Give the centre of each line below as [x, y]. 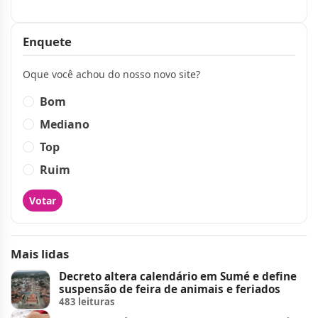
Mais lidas [40, 253]
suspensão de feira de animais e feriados [170, 289]
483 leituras [87, 302]
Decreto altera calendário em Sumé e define [178, 276]
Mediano [65, 124]
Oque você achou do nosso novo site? [111, 74]
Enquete [47, 41]
